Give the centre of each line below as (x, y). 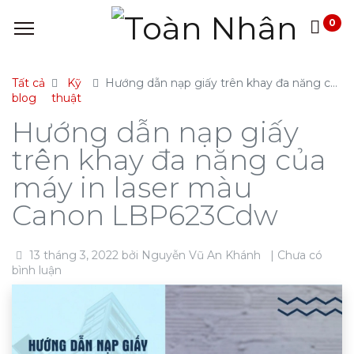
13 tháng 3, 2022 (74, 255)
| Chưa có (296, 255)
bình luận (37, 270)
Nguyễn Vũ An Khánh (201, 255)
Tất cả (28, 83)
